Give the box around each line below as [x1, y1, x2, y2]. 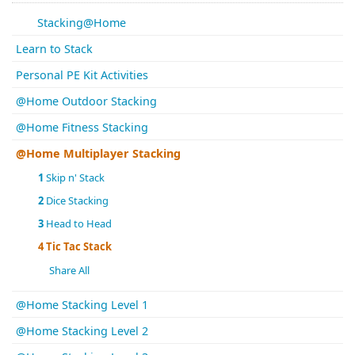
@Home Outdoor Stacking [16, 94, 157, 109]
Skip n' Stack [44, 170, 105, 185]
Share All [47, 263, 90, 278]
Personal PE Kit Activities [16, 67, 148, 83]
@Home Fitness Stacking [16, 120, 148, 136]
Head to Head [44, 216, 113, 231]
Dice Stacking [44, 193, 109, 208]
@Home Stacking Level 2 [16, 323, 148, 339]
